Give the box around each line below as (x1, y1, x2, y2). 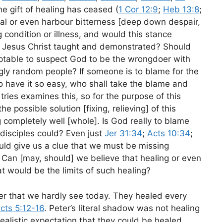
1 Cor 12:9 (118, 4, 158, 15)
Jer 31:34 (105, 128, 142, 139)
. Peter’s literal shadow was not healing (44, 203, 200, 213)
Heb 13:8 (163, 4, 199, 15)
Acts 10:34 (147, 128, 190, 139)
